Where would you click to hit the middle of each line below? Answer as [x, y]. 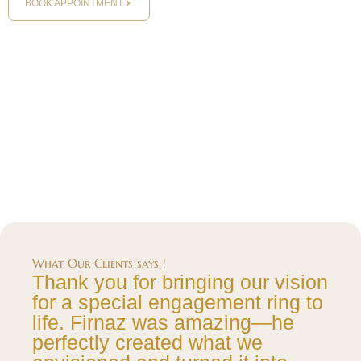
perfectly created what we [147, 342]
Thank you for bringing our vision [180, 282]
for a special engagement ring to [178, 302]
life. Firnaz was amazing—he [163, 322]
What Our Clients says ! [99, 263]
